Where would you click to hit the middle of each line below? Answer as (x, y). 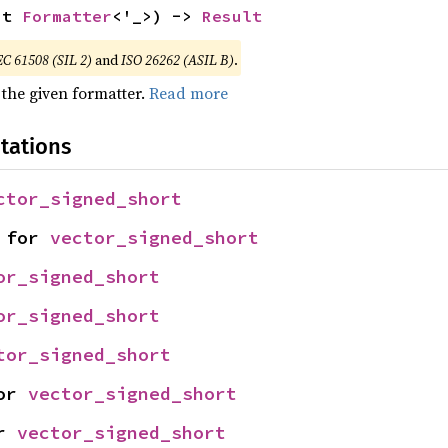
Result (231, 16)
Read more (188, 93)
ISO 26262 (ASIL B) (177, 60)
